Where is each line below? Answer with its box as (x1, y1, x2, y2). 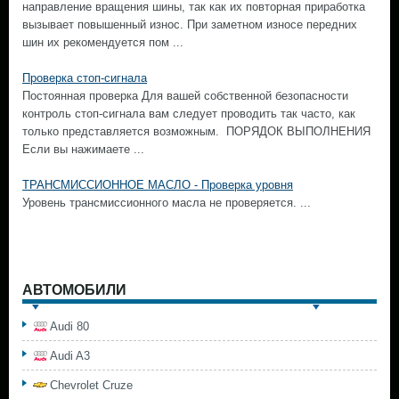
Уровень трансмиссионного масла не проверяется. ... (22, 196, 311, 209)
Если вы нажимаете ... (22, 142, 144, 156)
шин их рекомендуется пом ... (22, 36, 183, 49)
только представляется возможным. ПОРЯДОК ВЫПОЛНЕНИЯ (22, 125, 370, 138)
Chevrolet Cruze (50, 379, 133, 392)
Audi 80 (50, 320, 89, 333)
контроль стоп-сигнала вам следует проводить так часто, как (22, 107, 355, 120)
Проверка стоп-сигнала (22, 71, 147, 85)
